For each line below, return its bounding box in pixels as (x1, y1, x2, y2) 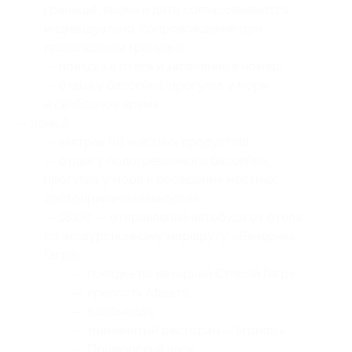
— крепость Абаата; (72, 285, 192, 300)
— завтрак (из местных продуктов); (44, 134, 252, 149)
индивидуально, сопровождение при (44, 21, 262, 36)
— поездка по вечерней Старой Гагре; (72, 266, 299, 281)
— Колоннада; (72, 304, 156, 319)
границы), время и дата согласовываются (44, 2, 288, 17)
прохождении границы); (44, 40, 185, 55)
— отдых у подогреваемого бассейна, (44, 153, 269, 168)
